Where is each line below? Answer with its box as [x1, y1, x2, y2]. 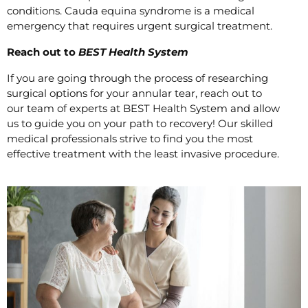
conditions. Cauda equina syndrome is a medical [7, 3, 254, 17]
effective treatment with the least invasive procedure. [7, 146, 279, 160]
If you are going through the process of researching [7, 71, 268, 85]
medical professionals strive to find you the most [7, 131, 253, 145]
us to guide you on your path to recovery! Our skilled [7, 116, 273, 130]
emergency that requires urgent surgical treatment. [7, 19, 275, 32]
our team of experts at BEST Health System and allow [7, 101, 280, 115]
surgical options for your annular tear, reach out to [7, 86, 262, 100]
